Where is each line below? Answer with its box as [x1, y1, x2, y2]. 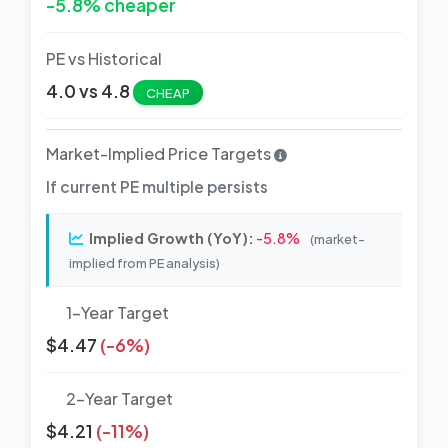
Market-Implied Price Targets [46, 142, 274, 164]
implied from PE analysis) [69, 254, 220, 271]
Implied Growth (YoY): [89, 228, 254, 247]
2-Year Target [66, 387, 173, 409]
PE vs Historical [46, 47, 162, 69]
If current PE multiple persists [46, 176, 268, 196]
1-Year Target [66, 301, 169, 323]
